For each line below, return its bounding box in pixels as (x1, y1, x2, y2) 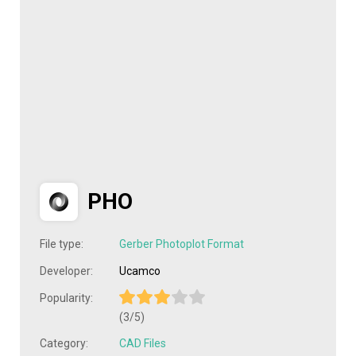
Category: (40, 337, 88, 350)
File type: (40, 238, 83, 250)
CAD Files (119, 337, 166, 350)
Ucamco (119, 265, 161, 277)
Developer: (40, 265, 93, 277)
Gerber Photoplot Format (119, 238, 244, 250)
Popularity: (40, 292, 93, 304)
